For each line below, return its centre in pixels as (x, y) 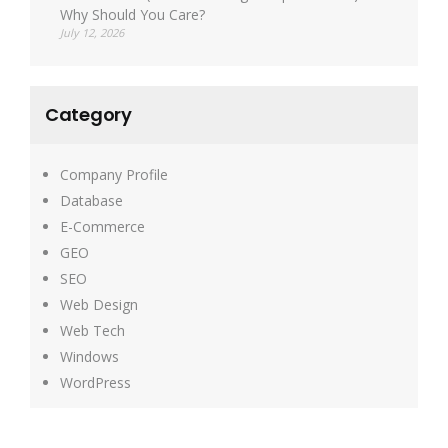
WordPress (95, 382)
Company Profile (114, 174)
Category (88, 114)
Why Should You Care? (132, 14)
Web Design (99, 304)
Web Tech (92, 330)
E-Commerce (102, 226)
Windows (89, 356)
